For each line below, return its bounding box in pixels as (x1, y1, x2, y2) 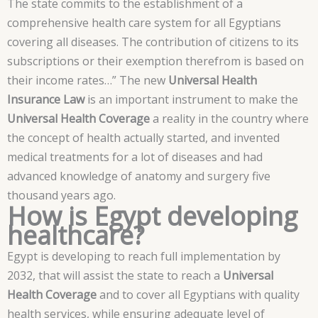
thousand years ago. (7, 187, 116, 204)
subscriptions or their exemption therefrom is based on (7, 53, 304, 70)
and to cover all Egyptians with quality (97, 287, 300, 303)
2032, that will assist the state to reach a (7, 268, 223, 284)
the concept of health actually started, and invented (7, 130, 280, 146)
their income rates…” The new (7, 72, 168, 89)
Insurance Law (7, 92, 84, 108)
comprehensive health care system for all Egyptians (7, 15, 281, 31)
